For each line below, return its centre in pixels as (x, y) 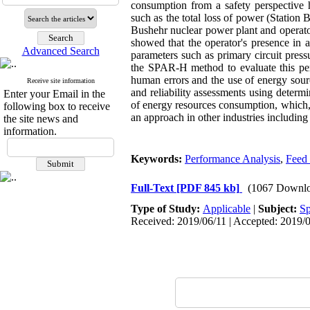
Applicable (227, 209)
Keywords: (158, 159)
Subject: (279, 209)
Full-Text (154, 188)
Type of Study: (167, 209)
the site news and (41, 119)
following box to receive (57, 106)
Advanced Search (61, 51)
